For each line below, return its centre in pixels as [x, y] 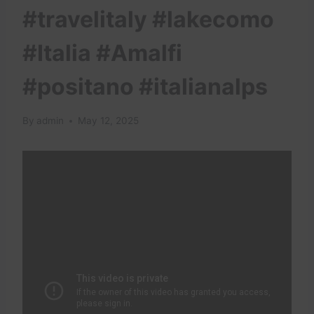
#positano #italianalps [145, 87]
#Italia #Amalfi [102, 53]
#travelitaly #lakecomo [148, 20]
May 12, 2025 [109, 121]
